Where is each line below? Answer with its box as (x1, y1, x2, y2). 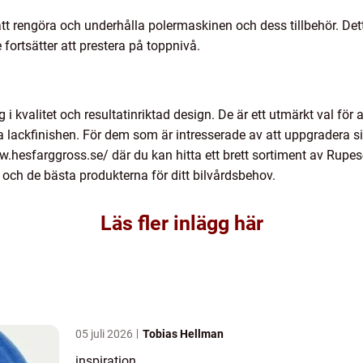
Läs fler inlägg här (100, 211, 263, 235)
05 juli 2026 (75, 327, 135, 340)
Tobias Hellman (143, 327, 224, 340)
